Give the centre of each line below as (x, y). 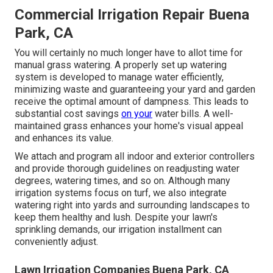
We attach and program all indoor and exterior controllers (135, 156)
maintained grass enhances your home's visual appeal (129, 126)
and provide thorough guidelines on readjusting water (127, 168)
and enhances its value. (64, 138)
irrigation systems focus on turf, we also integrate (121, 193)
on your (137, 113)
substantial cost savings (68, 113)
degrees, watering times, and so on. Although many (122, 180)
